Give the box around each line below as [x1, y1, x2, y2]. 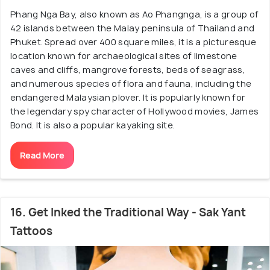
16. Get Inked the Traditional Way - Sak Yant [10, 205, 246, 220]
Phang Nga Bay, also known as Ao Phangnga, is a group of [10, 8, 259, 20]
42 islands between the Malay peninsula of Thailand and [10, 22, 255, 34]
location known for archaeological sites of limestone [10, 50, 237, 61]
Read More [20, 149, 64, 161]
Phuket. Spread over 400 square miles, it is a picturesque [10, 36, 257, 48]
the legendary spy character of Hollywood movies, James [10, 105, 259, 117]
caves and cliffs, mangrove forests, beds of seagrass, [10, 64, 245, 75]
